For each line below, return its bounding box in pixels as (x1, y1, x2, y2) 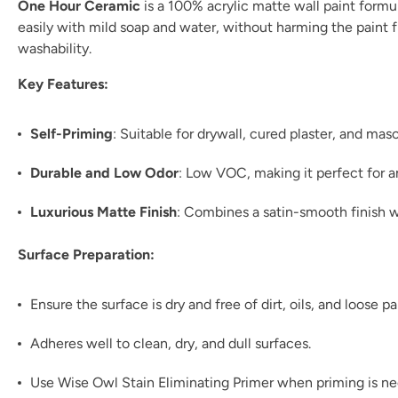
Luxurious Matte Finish (30, 203, 177, 220)
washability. (18, 40, 92, 57)
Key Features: (18, 76, 108, 92)
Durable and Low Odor (30, 164, 179, 181)
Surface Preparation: (18, 246, 155, 263)
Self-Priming (30, 125, 113, 142)
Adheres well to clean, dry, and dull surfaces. (30, 335, 311, 352)
